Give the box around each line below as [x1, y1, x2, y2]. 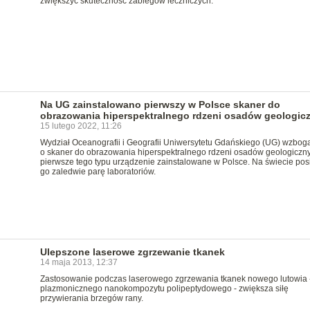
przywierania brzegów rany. [39, 293, 143, 303]
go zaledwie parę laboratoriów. [39, 167, 156, 176]
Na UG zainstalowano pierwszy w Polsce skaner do [39, 99, 280, 110]
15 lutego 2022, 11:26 [39, 121, 122, 131]
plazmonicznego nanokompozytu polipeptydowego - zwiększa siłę [39, 284, 289, 293]
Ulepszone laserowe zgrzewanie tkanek [39, 246, 225, 257]
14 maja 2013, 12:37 [39, 257, 118, 267]
